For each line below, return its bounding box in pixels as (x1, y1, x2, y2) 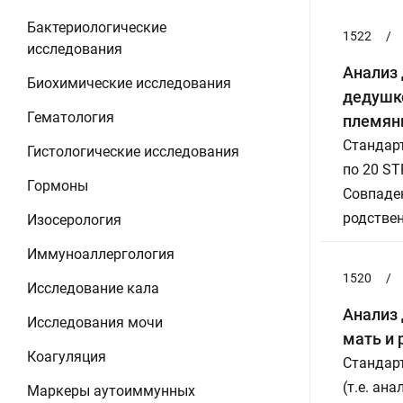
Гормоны (27, 177, 88, 194)
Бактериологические (27, 19, 166, 36)
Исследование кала (27, 280, 159, 297)
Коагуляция (27, 348, 106, 365)
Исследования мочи (27, 314, 163, 331)
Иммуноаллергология (27, 246, 175, 263)
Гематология (27, 109, 114, 126)
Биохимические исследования (27, 75, 231, 92)
